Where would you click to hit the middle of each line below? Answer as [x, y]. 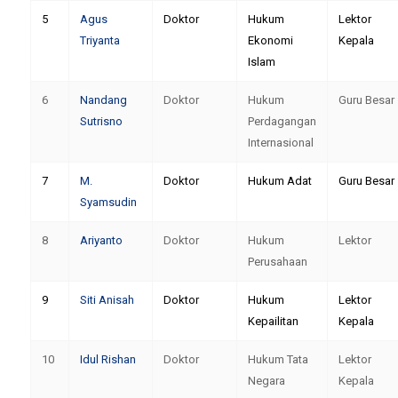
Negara [266, 381]
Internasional [280, 143]
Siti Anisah [107, 300]
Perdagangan [282, 121]
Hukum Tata [278, 359]
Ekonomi [270, 40]
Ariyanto [101, 240]
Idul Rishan [107, 359]
